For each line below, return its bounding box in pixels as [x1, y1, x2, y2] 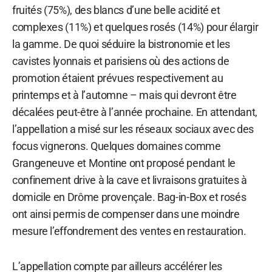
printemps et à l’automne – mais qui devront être [12, 88, 237, 101]
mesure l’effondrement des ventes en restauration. [12, 224, 246, 237]
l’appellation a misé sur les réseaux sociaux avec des [12, 122, 254, 135]
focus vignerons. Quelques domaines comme [12, 139, 221, 152]
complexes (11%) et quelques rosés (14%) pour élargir [12, 20, 259, 33]
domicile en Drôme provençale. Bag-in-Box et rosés [12, 190, 246, 203]
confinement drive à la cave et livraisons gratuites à [12, 173, 247, 186]
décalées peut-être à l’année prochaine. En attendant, [12, 105, 257, 118]
